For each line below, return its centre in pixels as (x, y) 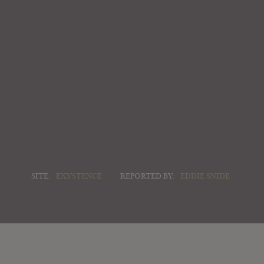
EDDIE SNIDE (205, 176)
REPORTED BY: (148, 176)
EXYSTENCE (79, 176)
